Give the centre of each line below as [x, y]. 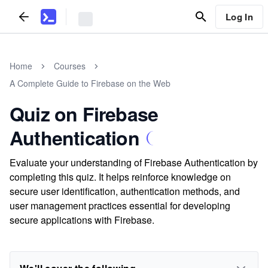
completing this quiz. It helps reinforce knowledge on [120, 177]
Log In [239, 16]
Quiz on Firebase [84, 114]
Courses [70, 66]
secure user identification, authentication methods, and [125, 191]
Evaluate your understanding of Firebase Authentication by [134, 162]
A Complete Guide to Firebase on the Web [90, 83]
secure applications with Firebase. [82, 220]
